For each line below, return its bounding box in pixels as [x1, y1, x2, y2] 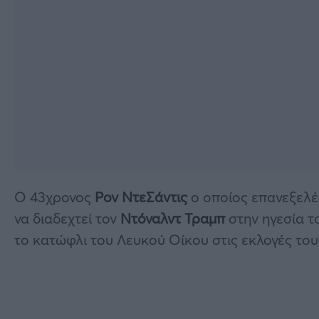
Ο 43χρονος [14, 187, 95, 206]
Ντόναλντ [120, 208, 181, 228]
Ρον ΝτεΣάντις [95, 187, 187, 206]
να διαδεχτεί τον [14, 208, 120, 228]
